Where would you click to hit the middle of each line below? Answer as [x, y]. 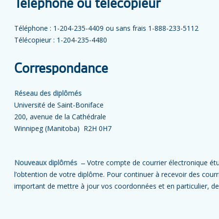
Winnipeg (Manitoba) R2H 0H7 [63, 128]
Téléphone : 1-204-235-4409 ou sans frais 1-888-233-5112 [106, 28]
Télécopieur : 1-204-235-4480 [61, 40]
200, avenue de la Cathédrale [60, 117]
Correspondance [61, 69]
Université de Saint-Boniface [59, 105]
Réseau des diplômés [48, 93]
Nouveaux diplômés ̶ [49, 163]
